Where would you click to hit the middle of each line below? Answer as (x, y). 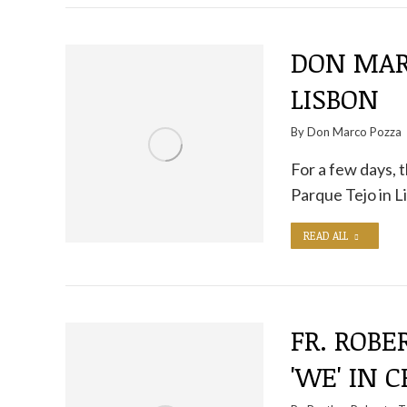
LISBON (334, 99)
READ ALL (325, 235)
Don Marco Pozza (354, 132)
